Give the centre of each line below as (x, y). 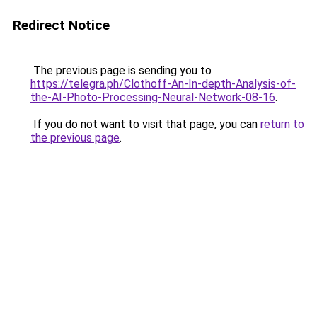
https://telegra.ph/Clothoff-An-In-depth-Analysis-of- (163, 84)
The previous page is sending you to (121, 70)
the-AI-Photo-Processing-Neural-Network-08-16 (153, 97)
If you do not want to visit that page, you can (145, 124)
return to (282, 124)
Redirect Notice (61, 25)
